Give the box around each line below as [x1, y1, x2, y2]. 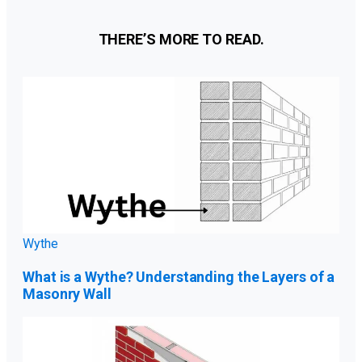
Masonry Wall [23, 284, 112, 302]
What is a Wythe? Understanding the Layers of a [23, 267, 335, 285]
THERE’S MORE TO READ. [98, 31, 264, 48]
